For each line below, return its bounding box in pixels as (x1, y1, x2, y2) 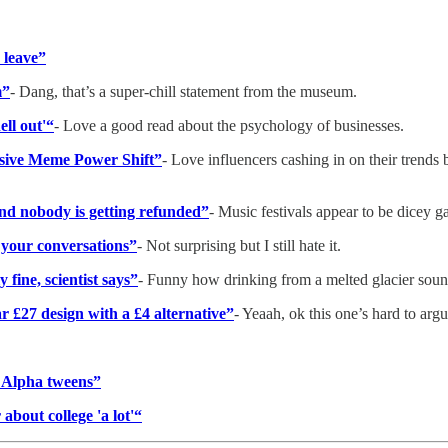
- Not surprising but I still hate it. (137, 236, 341, 254)
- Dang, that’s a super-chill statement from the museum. (10, 82, 357, 100)
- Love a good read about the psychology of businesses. (54, 116, 404, 134)
